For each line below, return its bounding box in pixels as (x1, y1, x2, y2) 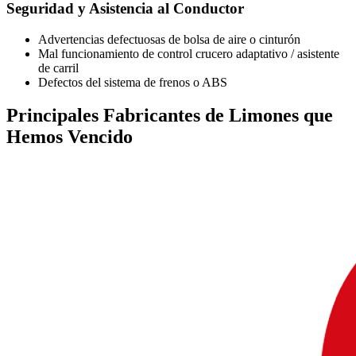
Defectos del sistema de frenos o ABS (38, 75, 227, 89)
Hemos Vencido (6, 126, 133, 148)
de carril (38, 60, 79, 75)
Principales (6, 105, 99, 126)
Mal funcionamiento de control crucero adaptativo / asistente (38, 46, 339, 60)
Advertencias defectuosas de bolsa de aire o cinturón (38, 32, 300, 46)
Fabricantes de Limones (103, 105, 299, 126)
